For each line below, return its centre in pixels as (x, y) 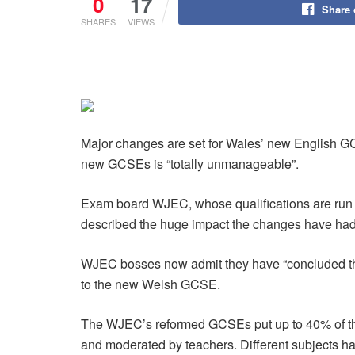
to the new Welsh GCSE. (151, 284)
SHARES (98, 21)
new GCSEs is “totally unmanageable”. (190, 164)
